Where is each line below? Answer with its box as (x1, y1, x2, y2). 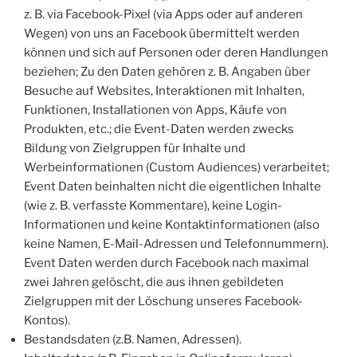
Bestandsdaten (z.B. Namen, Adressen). (24, 331, 241, 347)
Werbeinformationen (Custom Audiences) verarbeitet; (24, 159, 329, 175)
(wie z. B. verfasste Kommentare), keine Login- (24, 198, 282, 213)
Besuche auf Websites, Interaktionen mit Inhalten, (24, 83, 304, 98)
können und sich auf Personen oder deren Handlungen (24, 45, 328, 60)
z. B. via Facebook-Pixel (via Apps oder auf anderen (24, 6, 303, 22)
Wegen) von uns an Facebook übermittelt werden (24, 25, 300, 41)
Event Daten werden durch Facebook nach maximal (24, 255, 309, 270)
